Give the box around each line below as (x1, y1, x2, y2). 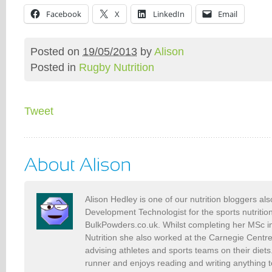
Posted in (30, 61, 79, 74)
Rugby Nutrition (79, 61, 154, 74)
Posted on (30, 46, 83, 58)
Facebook (46, 8, 81, 20)
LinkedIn (153, 8, 185, 20)
